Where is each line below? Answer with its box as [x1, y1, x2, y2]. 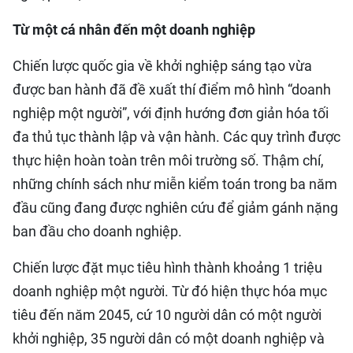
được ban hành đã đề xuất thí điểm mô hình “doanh [13, 81, 331, 98]
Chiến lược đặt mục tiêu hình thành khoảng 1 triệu [13, 259, 322, 276]
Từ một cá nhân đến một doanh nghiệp [13, 21, 255, 38]
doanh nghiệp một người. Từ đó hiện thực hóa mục [13, 283, 327, 299]
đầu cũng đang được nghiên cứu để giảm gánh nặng [13, 199, 338, 216]
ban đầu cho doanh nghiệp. [13, 223, 182, 240]
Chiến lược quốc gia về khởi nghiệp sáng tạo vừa [13, 58, 312, 74]
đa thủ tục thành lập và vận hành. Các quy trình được [13, 128, 340, 145]
